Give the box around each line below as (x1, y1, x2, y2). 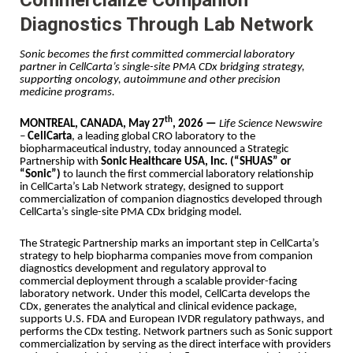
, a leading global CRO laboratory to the (72, 130, 255, 143)
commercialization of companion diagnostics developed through (20, 193, 322, 206)
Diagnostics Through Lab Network (20, 13, 314, 35)
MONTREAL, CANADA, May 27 (20, 117, 165, 130)
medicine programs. (20, 86, 115, 98)
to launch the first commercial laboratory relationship (63, 168, 314, 180)
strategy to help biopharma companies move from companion (20, 250, 313, 262)
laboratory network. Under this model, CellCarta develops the (20, 288, 310, 300)
